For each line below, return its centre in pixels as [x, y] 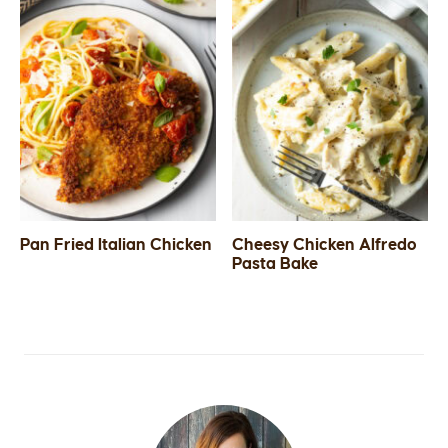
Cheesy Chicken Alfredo [325, 245]
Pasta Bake [275, 264]
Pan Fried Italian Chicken [116, 245]
